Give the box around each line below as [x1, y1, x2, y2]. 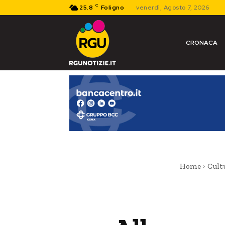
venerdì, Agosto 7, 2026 [136, 4, 209, 12]
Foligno [100, 4, 124, 12]
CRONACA [185, 39, 217, 47]
